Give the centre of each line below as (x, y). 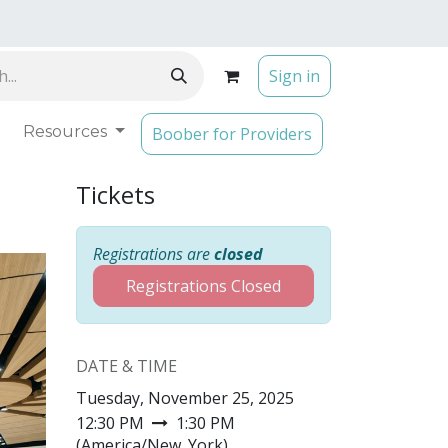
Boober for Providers (232, 134)
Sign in (294, 76)
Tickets (115, 194)
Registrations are (153, 254)
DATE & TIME (126, 366)
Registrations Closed (203, 286)
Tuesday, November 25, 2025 (185, 398)
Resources (65, 131)
